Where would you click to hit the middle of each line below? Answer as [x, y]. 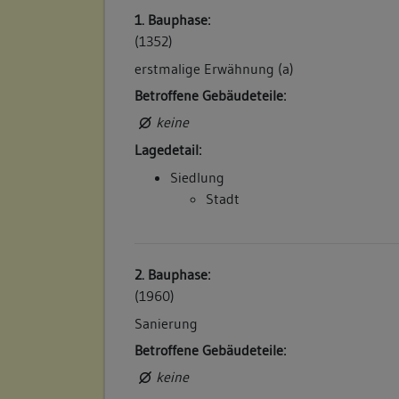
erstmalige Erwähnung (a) [215, 68]
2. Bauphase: [173, 275]
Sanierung [167, 323]
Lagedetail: [168, 150]
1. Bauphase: [173, 20]
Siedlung [198, 177]
